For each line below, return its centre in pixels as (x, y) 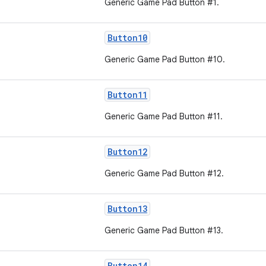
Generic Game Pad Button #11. (164, 116)
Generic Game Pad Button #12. (164, 173)
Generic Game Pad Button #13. (164, 230)
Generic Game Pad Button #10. (165, 59)
